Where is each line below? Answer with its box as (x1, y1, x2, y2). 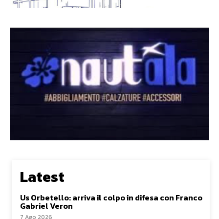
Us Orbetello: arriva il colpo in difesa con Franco (20, 191, 202, 203)
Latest (20, 165, 65, 188)
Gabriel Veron (20, 199, 73, 212)
